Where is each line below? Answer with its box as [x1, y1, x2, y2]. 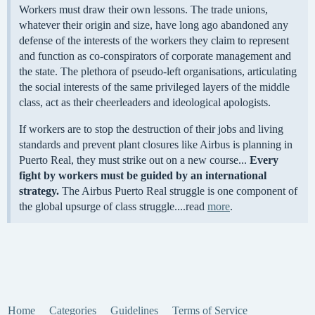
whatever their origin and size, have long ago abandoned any [19, 19, 288, 32]
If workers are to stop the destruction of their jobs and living [19, 123, 283, 136]
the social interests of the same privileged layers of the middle [19, 81, 290, 94]
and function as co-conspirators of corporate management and [19, 50, 291, 63]
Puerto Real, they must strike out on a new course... [19, 154, 250, 167]
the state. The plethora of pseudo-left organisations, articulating [19, 65, 297, 78]
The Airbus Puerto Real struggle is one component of [59, 185, 297, 198]
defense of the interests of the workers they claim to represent [19, 34, 289, 47]
